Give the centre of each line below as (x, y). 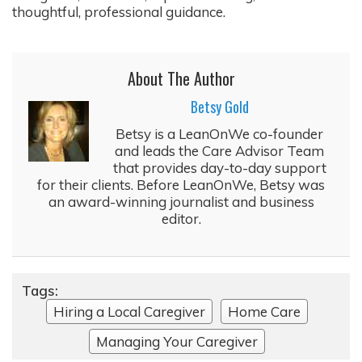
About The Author (181, 79)
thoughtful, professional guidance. (119, 11)
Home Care (264, 311)
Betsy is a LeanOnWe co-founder (219, 134)
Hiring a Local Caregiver (129, 311)
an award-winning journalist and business (181, 202)
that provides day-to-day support (219, 168)
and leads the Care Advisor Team (219, 151)
